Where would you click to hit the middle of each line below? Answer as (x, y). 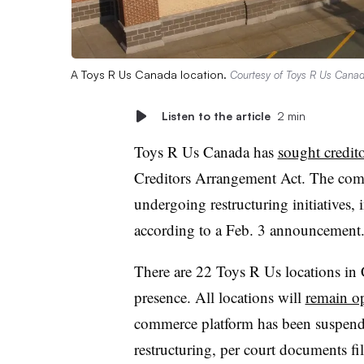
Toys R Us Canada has (206, 151)
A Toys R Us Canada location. (150, 74)
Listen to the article (216, 115)
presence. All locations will (219, 297)
